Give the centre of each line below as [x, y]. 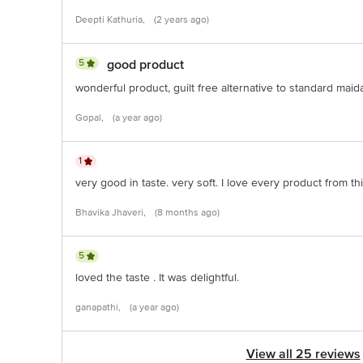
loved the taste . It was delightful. [157, 278]
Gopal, [91, 118]
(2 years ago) [181, 20]
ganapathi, [99, 307]
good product [145, 65]
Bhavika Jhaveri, [112, 213]
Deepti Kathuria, [111, 20]
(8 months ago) [187, 213]
